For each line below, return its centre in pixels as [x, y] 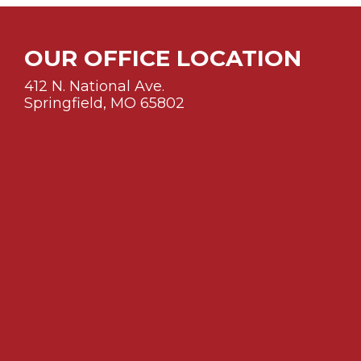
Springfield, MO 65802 [104, 104]
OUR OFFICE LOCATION [163, 58]
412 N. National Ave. [94, 87]
